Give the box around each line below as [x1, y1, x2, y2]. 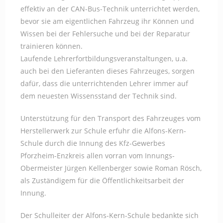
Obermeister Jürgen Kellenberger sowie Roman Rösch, [20, 163, 202, 173]
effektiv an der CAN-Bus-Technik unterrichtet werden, [20, 4, 200, 13]
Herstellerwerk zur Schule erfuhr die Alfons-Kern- [20, 126, 187, 135]
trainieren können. [20, 41, 83, 51]
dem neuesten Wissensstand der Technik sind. [20, 91, 177, 101]
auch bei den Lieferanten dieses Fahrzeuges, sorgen [20, 66, 195, 76]
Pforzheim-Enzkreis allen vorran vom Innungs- [20, 151, 175, 160]
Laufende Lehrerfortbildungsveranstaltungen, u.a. [20, 54, 188, 63]
